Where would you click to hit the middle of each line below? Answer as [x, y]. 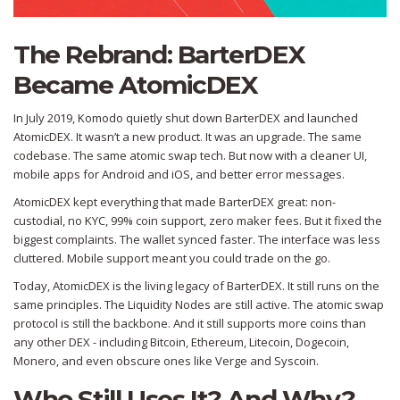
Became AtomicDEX [136, 85]
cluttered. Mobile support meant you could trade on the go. [172, 258]
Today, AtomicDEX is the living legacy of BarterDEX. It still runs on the [196, 286]
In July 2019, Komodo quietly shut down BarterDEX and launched [186, 118]
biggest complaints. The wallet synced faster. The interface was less [197, 240]
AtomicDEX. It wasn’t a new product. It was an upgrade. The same [187, 137]
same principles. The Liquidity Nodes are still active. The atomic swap [199, 305]
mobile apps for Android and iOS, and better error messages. [179, 175]
